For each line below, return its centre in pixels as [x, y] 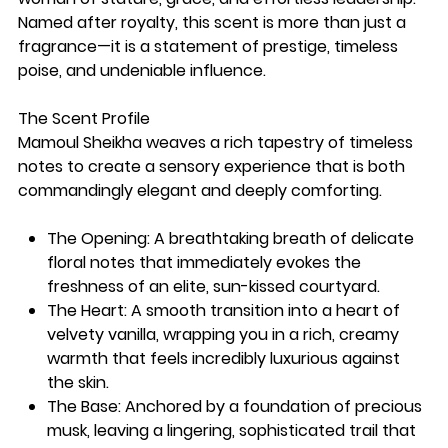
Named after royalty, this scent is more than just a [211, 22]
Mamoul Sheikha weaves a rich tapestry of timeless [215, 142]
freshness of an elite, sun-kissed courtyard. [213, 286]
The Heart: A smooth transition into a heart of [223, 310]
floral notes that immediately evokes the [203, 262]
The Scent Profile [83, 118]
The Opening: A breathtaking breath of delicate [230, 238]
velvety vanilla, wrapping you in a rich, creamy [222, 334]
